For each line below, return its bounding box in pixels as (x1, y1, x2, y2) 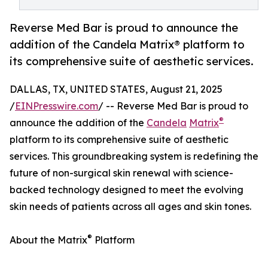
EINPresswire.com (15, 100, 98, 112)
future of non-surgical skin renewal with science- (10, 167, 233, 179)
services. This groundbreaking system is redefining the (10, 150, 258, 163)
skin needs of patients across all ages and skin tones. (10, 200, 251, 213)
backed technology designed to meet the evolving (10, 184, 243, 196)
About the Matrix (10, 234, 87, 246)
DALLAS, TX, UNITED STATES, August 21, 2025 (10, 83, 223, 96)
